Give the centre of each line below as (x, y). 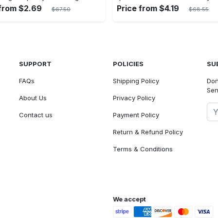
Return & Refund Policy (148, 132)
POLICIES (128, 64)
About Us (33, 98)
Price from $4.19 (148, 8)
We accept (129, 199)
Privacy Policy (134, 98)
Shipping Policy (136, 81)
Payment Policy (136, 115)
